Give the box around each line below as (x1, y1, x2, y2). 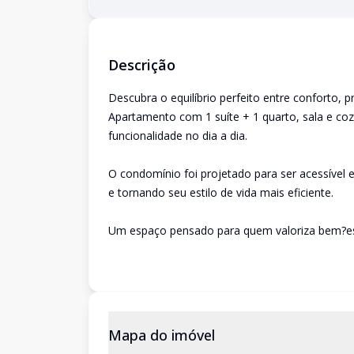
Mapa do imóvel (108, 326, 215, 345)
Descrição (108, 55, 175, 74)
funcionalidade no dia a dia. (108, 128, 247, 143)
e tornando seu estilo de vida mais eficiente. (108, 185, 333, 200)
